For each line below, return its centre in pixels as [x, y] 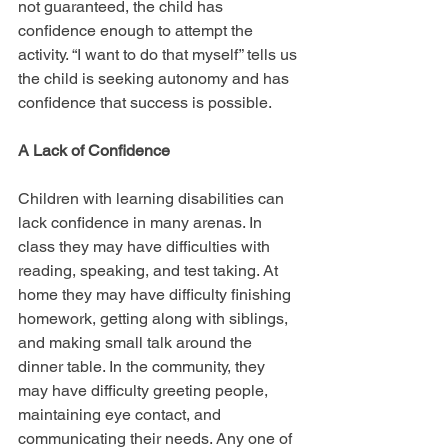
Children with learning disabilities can [153, 199]
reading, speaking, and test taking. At [150, 271]
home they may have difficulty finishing [156, 295]
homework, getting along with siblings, [155, 319]
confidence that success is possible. [145, 103]
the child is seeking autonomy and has [155, 79]
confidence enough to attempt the [137, 31]
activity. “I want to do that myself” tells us [159, 55]
